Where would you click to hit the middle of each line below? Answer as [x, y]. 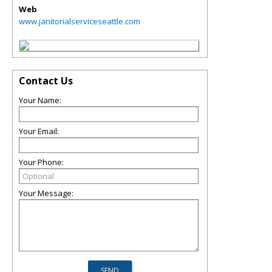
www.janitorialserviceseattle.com [80, 21]
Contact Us [46, 81]
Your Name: [40, 100]
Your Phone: [41, 162]
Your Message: [46, 193]
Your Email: [39, 131]
